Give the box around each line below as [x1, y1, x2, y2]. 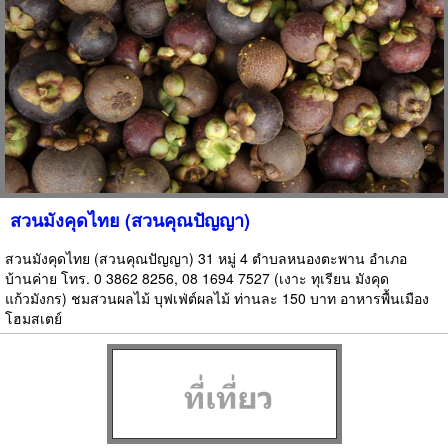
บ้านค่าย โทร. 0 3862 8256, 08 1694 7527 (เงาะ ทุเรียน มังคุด [5, 268, 389, 289]
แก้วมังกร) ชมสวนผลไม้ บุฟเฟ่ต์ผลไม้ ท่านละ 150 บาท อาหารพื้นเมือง [5, 288, 429, 309]
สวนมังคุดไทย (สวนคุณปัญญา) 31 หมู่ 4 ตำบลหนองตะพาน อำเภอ [5, 248, 407, 269]
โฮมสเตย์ [5, 308, 62, 329]
